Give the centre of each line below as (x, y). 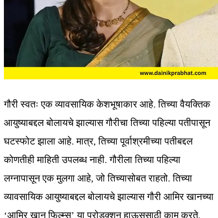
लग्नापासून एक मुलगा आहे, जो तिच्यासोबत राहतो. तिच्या (98, 178)
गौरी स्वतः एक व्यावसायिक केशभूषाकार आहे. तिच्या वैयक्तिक (107, 104)
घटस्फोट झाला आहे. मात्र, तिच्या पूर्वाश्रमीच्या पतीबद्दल (98, 141)
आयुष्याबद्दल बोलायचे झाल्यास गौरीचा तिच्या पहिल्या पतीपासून (107, 123)
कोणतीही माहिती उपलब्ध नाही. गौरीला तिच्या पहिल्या (92, 160)
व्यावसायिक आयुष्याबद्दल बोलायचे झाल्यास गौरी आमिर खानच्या (109, 197)
